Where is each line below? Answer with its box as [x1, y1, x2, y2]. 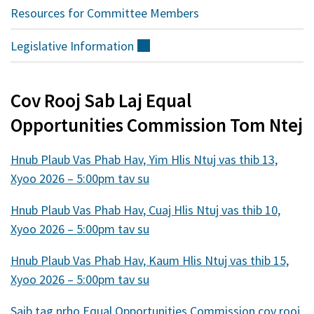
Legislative [11, 37, 70, 54]
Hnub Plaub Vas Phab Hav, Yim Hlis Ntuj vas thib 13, [11, 151, 278, 168]
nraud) [150, 56, 184, 73]
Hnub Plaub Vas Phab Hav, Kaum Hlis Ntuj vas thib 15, [11, 252, 289, 269]
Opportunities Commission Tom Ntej [11, 113, 303, 137]
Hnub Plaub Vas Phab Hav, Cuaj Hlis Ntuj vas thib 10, [11, 202, 280, 219]
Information [70, 37, 134, 54]
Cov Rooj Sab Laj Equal [11, 88, 191, 113]
